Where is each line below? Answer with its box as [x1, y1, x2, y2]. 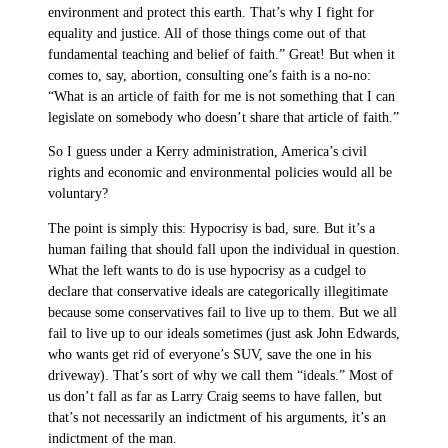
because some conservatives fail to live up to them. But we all [48, 304, 397, 320]
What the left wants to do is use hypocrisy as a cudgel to [48, 262, 366, 278]
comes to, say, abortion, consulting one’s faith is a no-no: [48, 67, 371, 83]
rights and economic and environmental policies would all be [48, 165, 392, 181]
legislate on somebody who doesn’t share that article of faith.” [48, 109, 399, 125]
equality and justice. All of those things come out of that [48, 25, 366, 41]
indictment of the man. [48, 430, 177, 446]
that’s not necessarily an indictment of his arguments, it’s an [48, 409, 386, 425]
